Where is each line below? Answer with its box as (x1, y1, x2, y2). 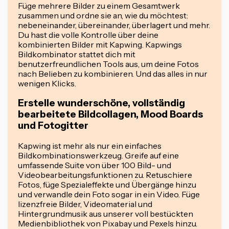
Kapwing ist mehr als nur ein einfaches (18, 141, 162, 151)
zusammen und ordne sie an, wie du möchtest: (18, 10, 188, 20)
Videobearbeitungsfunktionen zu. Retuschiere (18, 170, 192, 180)
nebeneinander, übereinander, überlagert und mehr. (18, 19, 210, 30)
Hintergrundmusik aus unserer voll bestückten (18, 209, 193, 219)
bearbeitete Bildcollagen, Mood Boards (18, 108, 203, 121)
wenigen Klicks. (18, 78, 76, 88)
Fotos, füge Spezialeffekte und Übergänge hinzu (18, 179, 196, 190)
